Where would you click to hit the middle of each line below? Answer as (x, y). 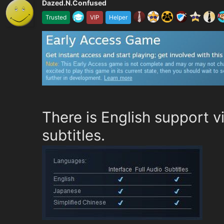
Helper (118, 17)
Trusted (56, 17)
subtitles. (73, 135)
